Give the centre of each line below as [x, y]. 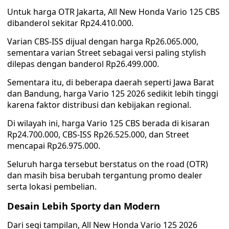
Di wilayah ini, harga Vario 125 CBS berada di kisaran [108, 123]
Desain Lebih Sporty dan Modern [84, 206]
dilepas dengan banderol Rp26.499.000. [83, 64]
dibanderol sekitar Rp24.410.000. [70, 23]
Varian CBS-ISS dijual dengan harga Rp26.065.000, [103, 41]
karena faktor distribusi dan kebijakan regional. [99, 105]
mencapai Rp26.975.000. [54, 146]
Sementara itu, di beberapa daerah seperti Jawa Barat [111, 82]
